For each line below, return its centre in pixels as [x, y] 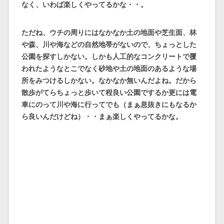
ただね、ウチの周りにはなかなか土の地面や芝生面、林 [109, 33]
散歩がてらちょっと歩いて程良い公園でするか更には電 [109, 93]
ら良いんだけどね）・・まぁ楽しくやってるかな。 [102, 117]
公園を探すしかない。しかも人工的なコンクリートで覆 [109, 57]
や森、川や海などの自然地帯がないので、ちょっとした [109, 45]
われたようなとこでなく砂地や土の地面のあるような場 [109, 69]
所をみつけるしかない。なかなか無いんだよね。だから [109, 81]
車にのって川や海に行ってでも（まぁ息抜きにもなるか [109, 105]
